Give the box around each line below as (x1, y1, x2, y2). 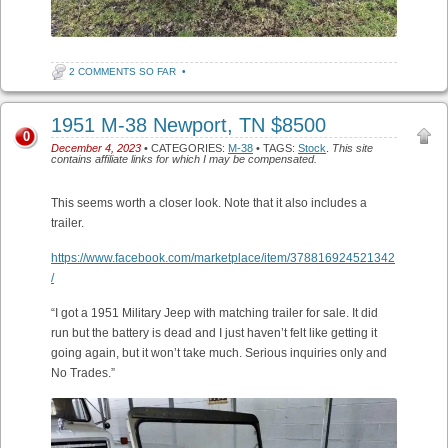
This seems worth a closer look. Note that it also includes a (51, 195, 367, 210)
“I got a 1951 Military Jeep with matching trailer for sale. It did (51, 305, 378, 320)
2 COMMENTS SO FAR (69, 65, 176, 77)
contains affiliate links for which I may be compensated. (51, 152, 317, 165)
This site (332, 141, 373, 154)
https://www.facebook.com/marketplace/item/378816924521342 (51, 250, 395, 265)
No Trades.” (51, 365, 115, 380)
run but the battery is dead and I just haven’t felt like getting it (51, 325, 377, 340)
